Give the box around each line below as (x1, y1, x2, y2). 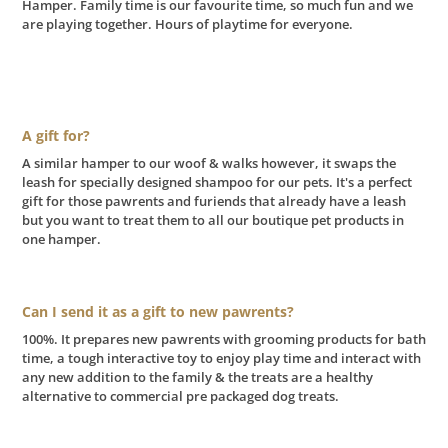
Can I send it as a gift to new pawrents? (22, 301, 294, 321)
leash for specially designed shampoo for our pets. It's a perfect (22, 172, 412, 191)
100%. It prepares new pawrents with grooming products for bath (22, 329, 426, 348)
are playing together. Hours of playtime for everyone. (22, 15, 353, 34)
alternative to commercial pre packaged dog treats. (22, 386, 339, 405)
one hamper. (22, 229, 101, 248)
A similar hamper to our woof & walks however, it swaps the (22, 153, 396, 172)
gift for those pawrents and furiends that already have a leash (22, 191, 406, 210)
